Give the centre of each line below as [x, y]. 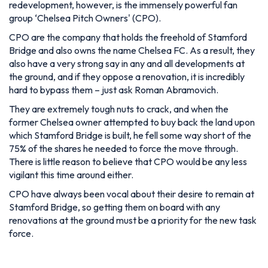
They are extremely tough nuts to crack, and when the [119, 109]
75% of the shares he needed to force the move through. [124, 148]
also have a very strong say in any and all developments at [127, 63]
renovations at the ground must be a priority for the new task [133, 220]
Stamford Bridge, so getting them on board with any [115, 207]
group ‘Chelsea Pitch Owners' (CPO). [85, 18]
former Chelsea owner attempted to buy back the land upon [132, 122]
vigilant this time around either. [71, 174]
